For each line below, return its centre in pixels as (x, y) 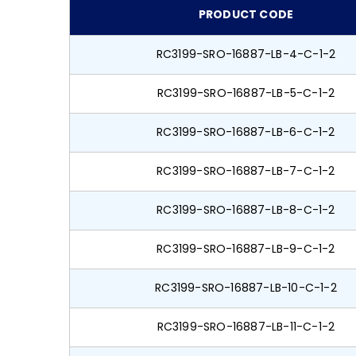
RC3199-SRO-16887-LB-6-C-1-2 (246, 132)
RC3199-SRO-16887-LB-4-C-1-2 (246, 54)
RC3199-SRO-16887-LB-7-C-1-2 (246, 171)
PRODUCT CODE (246, 15)
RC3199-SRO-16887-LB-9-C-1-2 (246, 249)
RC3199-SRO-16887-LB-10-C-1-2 (246, 288)
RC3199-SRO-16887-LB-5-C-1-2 (246, 93)
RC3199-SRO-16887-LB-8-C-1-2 (246, 210)
